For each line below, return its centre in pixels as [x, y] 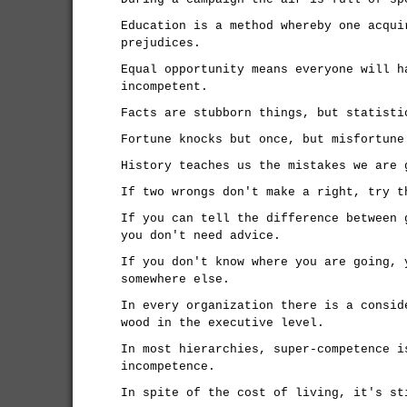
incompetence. [168, 367]
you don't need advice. [201, 236]
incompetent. [164, 87]
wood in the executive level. [223, 323]
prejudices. [161, 43]
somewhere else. [175, 279]
